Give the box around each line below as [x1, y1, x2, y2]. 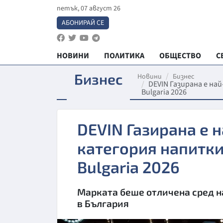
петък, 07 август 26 [57, 3, 120, 13]
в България [77, 198, 129, 209]
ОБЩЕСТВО [159, 50, 201, 61]
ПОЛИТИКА [104, 50, 144, 61]
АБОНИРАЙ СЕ [62, 18, 104, 28]
